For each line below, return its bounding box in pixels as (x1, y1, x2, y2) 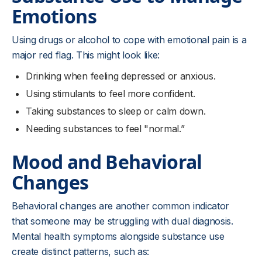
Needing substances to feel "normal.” (26, 122, 185, 135)
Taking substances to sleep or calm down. (26, 105, 206, 117)
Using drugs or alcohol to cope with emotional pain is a (12, 33, 247, 46)
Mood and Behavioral (12, 149, 202, 174)
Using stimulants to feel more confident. (26, 87, 195, 99)
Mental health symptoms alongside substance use (12, 230, 225, 242)
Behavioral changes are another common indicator (12, 199, 229, 212)
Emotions (12, 3, 96, 29)
